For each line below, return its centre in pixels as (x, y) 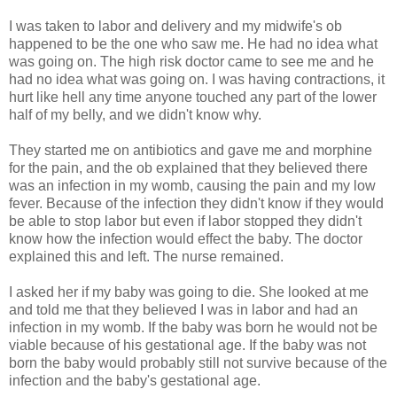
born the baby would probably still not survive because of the (198, 363)
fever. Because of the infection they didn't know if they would (196, 204)
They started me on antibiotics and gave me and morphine (191, 151)
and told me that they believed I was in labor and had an (183, 310)
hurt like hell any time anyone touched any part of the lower (193, 97)
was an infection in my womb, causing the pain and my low (192, 186)
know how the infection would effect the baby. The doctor (186, 239)
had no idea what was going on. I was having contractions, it (197, 80)
